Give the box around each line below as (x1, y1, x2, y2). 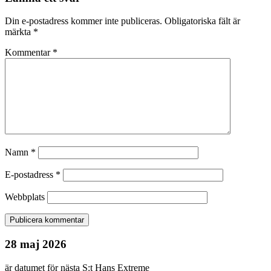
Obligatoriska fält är (165, 16, 240, 27)
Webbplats (5, 192, 45, 203)
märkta (5, 27, 33, 38)
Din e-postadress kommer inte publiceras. (5, 16, 162, 27)
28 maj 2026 (5, 238, 67, 251)
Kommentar (5, 47, 53, 58)
